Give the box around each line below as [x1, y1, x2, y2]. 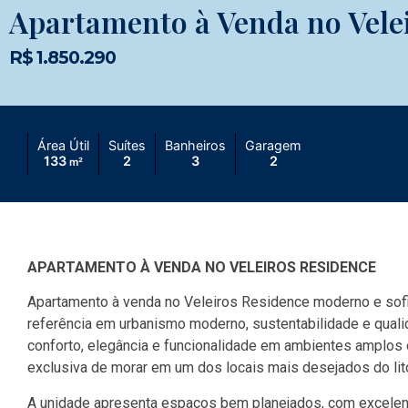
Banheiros [165, 137, 226, 153]
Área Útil [37, 137, 89, 153]
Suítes [108, 137, 146, 153]
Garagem [245, 137, 301, 153]
